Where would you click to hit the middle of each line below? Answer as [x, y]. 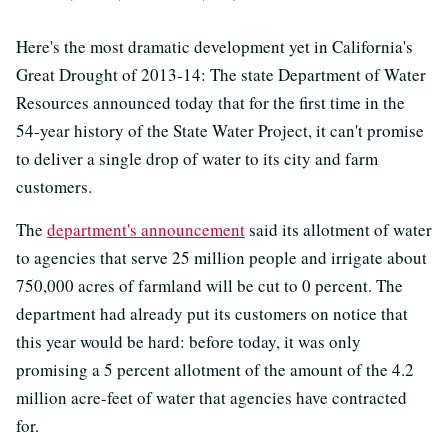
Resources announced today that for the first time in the [210, 102]
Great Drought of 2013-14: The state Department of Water [221, 74]
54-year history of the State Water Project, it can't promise [220, 130]
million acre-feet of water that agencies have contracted [211, 397]
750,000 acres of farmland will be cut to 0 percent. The [209, 285]
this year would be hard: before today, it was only [188, 341]
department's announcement [146, 229]
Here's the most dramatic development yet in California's [214, 46]
